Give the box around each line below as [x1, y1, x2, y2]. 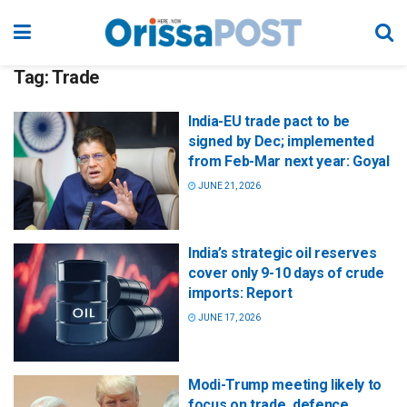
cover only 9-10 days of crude [188, 264, 384, 283]
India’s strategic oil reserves [188, 244, 377, 263]
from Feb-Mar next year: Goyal [188, 153, 390, 170]
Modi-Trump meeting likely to [188, 376, 382, 394]
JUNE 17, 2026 [196, 313, 261, 323]
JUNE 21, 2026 [196, 181, 261, 191]
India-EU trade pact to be [188, 113, 350, 130]
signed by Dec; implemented [188, 133, 374, 150]
